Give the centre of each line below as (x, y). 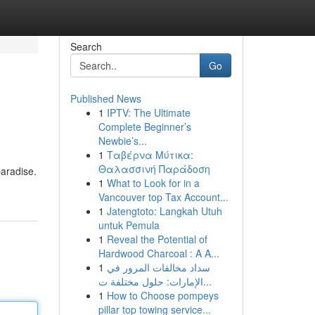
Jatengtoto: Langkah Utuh (164, 211)
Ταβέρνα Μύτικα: (150, 155)
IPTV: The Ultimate (148, 112)
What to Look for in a (153, 183)
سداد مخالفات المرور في (158, 267)
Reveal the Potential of (157, 239)
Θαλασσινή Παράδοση (154, 169)
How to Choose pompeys (162, 295)
